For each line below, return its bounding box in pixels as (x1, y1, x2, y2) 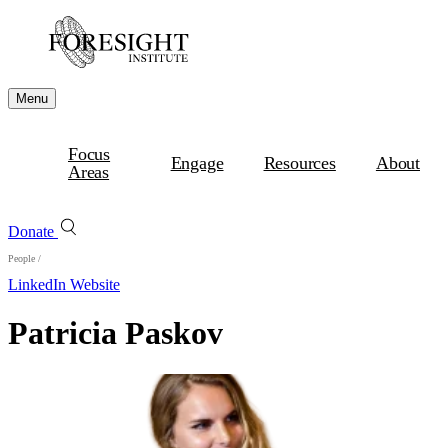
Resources (263, 153, 336, 173)
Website (70, 276, 120, 293)
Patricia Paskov (8, 315, 223, 352)
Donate (8, 223, 58, 240)
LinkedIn (8, 276, 70, 293)
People (8, 253, 35, 264)
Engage (170, 153, 224, 173)
